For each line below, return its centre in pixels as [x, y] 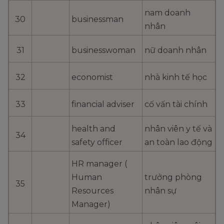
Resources [92, 191]
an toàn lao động [178, 142]
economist [92, 77]
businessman [97, 19]
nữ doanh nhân [175, 50]
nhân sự [160, 191]
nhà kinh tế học [176, 77]
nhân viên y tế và [178, 129]
